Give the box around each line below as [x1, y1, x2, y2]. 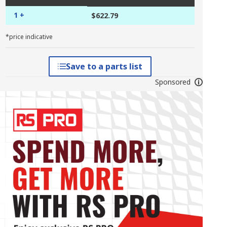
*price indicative [5, 32, 53, 41]
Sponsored [155, 77, 191, 87]
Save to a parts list [65, 61, 142, 72]
